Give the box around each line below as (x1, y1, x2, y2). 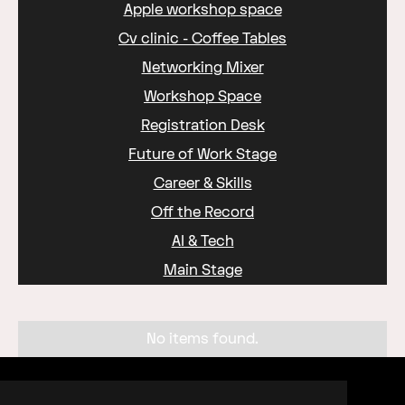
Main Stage (163, 261, 242, 280)
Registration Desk (140, 117, 265, 136)
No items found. (146, 330, 259, 349)
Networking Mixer (141, 59, 264, 78)
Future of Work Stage (128, 146, 277, 165)
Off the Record (151, 203, 254, 222)
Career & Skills (153, 174, 252, 193)
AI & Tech (171, 232, 234, 251)
